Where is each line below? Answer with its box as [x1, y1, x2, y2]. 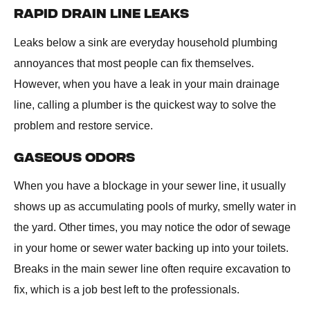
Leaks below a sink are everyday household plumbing [14, 36, 277, 48]
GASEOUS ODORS [14, 150, 135, 165]
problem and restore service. [14, 119, 153, 131]
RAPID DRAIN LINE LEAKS [14, 7, 189, 22]
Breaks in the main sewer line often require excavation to [14, 262, 291, 275]
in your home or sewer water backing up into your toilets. [14, 241, 289, 254]
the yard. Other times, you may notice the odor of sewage [14, 221, 291, 233]
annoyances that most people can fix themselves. [14, 57, 254, 69]
